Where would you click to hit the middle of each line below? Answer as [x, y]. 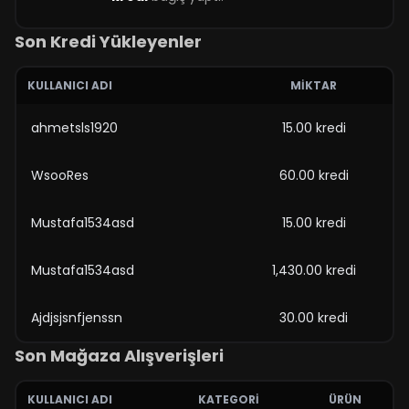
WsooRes [60, 175]
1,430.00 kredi [314, 270]
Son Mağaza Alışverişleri [119, 356]
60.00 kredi [314, 175]
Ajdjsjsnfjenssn [77, 318]
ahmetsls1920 [74, 128]
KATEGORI [229, 399]
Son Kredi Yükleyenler [108, 42]
